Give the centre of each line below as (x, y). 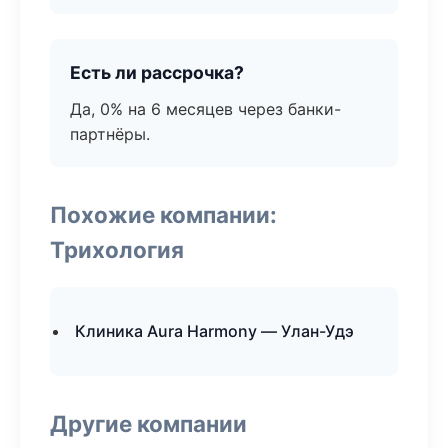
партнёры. (110, 134)
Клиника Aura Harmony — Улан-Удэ (214, 331)
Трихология (117, 249)
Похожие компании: (163, 214)
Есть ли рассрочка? (157, 72)
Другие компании (148, 423)
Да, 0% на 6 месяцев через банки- (205, 109)
